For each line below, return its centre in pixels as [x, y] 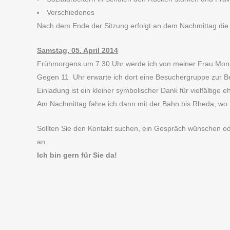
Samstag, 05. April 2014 [78, 50]
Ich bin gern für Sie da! [77, 155]
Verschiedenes [71, 12]
